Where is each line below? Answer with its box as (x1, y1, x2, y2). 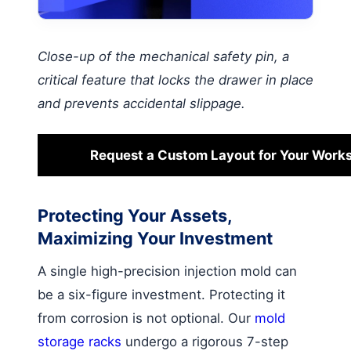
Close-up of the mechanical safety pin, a (38, 48, 289, 64)
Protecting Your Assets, (38, 204, 232, 226)
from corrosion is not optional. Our (38, 309, 255, 326)
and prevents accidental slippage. (38, 95, 245, 111)
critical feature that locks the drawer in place (38, 71, 313, 88)
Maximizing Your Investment (38, 227, 273, 248)
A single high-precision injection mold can (38, 262, 297, 279)
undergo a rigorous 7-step (121, 333, 288, 349)
